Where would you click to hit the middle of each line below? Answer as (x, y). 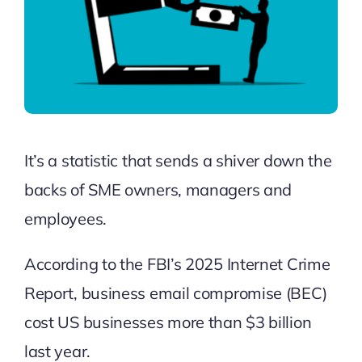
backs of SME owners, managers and (158, 189)
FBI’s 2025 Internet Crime (238, 263)
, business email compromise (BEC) (200, 293)
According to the (85, 263)
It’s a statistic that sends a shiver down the (178, 160)
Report (49, 293)
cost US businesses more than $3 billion (168, 322)
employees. (69, 218)
